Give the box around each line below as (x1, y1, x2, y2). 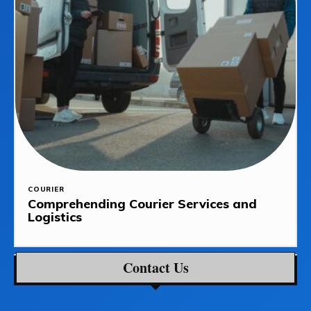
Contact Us (122, 258, 189, 278)
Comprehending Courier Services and (28, 196, 257, 212)
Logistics (28, 209, 82, 226)
